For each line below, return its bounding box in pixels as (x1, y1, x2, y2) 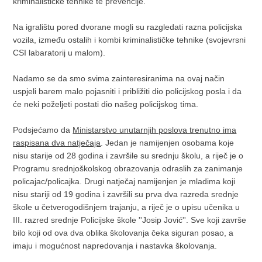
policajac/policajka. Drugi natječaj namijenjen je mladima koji (13, 177, 236, 186)
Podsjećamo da (13, 125, 73, 135)
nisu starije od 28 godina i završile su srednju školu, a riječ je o (13, 151, 244, 160)
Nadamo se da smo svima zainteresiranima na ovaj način (13, 74, 225, 83)
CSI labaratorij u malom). (13, 48, 106, 57)
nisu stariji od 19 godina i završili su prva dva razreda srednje (13, 189, 239, 199)
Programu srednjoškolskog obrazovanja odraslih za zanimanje (13, 164, 243, 173)
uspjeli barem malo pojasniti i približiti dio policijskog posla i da (13, 87, 242, 96)
